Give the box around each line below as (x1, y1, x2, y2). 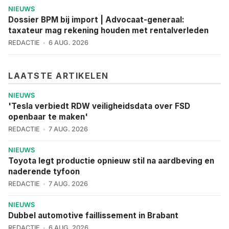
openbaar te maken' (8, 111, 88, 122)
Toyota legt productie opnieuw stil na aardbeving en (8, 155, 214, 166)
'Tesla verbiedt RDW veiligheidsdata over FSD (8, 101, 190, 111)
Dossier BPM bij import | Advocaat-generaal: (8, 14, 185, 25)
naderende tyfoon (8, 166, 80, 176)
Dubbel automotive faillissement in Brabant (8, 210, 178, 220)
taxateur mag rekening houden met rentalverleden (8, 25, 209, 35)
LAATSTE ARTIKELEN (8, 70, 109, 81)
